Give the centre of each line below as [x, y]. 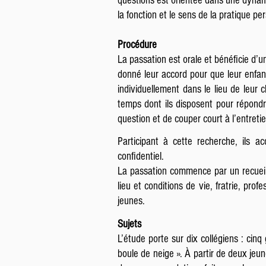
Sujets [129, 224]
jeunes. [131, 201]
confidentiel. [141, 156]
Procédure [137, 45]
